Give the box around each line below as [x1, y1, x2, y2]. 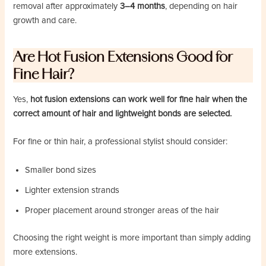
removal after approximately [13, 1, 121, 12]
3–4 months [120, 1, 166, 12]
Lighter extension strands [25, 185, 120, 195]
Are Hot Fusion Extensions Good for [13, 48, 233, 66]
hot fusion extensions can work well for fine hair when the [30, 94, 248, 105]
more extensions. [13, 246, 78, 257]
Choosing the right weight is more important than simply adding [13, 232, 251, 243]
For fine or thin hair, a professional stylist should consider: [13, 137, 228, 147]
